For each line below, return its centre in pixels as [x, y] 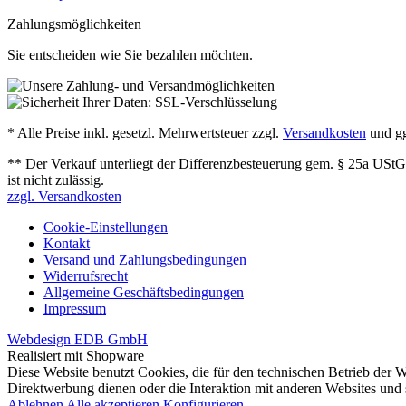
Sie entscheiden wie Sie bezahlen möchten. [130, 55]
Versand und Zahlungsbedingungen [145, 260]
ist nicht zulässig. [56, 180]
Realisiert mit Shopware [76, 356]
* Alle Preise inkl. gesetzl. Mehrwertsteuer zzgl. [145, 133]
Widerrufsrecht [86, 276]
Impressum [75, 309]
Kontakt [67, 243]
